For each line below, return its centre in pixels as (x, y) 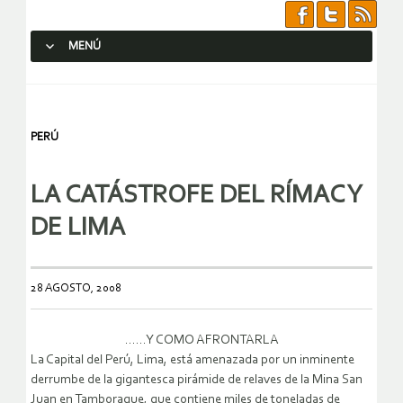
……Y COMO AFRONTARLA (201, 341)
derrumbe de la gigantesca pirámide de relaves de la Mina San (197, 381)
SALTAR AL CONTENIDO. (104, 79)
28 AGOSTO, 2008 (76, 289)
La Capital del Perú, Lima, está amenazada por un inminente (193, 361)
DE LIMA (78, 228)
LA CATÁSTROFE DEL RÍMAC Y (197, 196)
